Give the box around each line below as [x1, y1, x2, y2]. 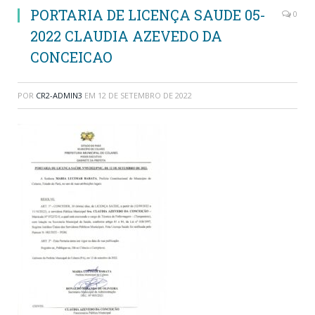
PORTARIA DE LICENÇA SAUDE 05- [30, 5, 266, 24]
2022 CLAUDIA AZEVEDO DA [30, 26, 222, 45]
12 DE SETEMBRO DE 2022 [98, 89, 192, 101]
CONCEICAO [30, 47, 112, 66]
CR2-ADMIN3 [36, 89, 82, 101]
